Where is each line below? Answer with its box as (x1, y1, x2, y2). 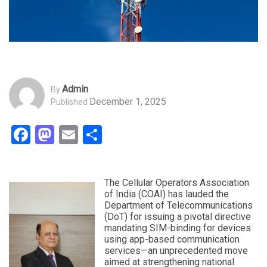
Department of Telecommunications (104, 200, 253, 212)
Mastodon (54, 123, 138, 147)
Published (51, 97, 88, 107)
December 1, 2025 (89, 95, 166, 107)
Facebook (30, 123, 110, 147)
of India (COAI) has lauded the (104, 188, 229, 200)
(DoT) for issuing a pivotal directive (104, 211, 251, 223)
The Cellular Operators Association (104, 177, 249, 189)
